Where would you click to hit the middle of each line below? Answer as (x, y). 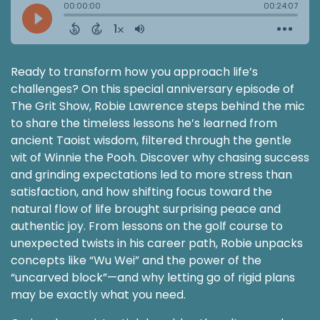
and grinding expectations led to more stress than (151, 174)
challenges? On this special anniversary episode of (152, 89)
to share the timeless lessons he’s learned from (144, 123)
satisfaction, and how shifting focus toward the (141, 191)
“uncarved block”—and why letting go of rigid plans (153, 277)
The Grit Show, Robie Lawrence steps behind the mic (158, 106)
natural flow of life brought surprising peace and (146, 209)
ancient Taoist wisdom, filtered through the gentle (151, 140)
